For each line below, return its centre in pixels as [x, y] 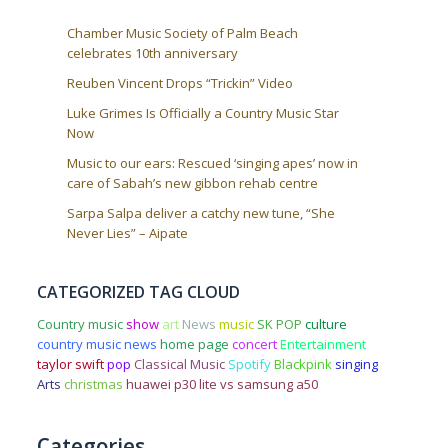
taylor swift [70, 363]
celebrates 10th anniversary [152, 52]
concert [254, 343]
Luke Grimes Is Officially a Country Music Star [202, 112]
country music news [96, 343]
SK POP [279, 323]
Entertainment [322, 343]
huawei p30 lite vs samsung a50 [221, 383]
